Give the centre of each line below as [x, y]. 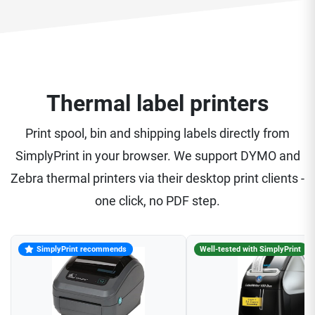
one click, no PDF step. [157, 201]
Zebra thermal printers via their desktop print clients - [157, 179]
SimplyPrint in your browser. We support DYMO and [157, 156]
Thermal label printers [157, 104]
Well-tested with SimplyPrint [251, 249]
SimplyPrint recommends [82, 249]
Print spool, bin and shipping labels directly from [157, 134]
